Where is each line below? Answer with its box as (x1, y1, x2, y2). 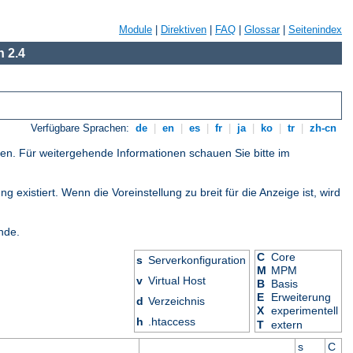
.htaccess (148, 315, 196, 329)
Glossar (244, 24, 280, 35)
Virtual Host (148, 274, 206, 288)
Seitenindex (288, 24, 342, 35)
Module (119, 24, 152, 35)
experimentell (271, 304, 339, 318)
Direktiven (161, 24, 206, 35)
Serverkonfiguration (148, 254, 247, 267)
